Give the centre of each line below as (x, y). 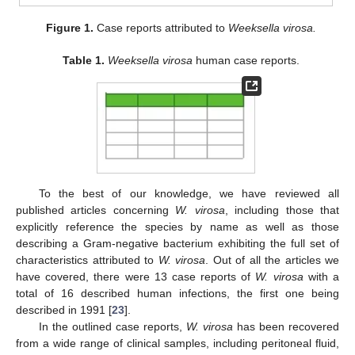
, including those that (282, 210)
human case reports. (246, 60)
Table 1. (83, 60)
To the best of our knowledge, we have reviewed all (189, 193)
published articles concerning (96, 210)
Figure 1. (69, 27)
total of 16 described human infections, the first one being (177, 293)
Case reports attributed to (160, 27)
